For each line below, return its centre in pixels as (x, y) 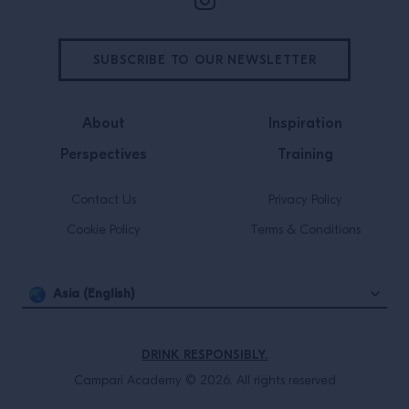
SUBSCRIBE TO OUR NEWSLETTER (204, 60)
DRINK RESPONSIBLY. (204, 355)
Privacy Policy (305, 200)
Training (305, 154)
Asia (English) (94, 294)
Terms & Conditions (305, 231)
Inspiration (305, 123)
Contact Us (104, 200)
